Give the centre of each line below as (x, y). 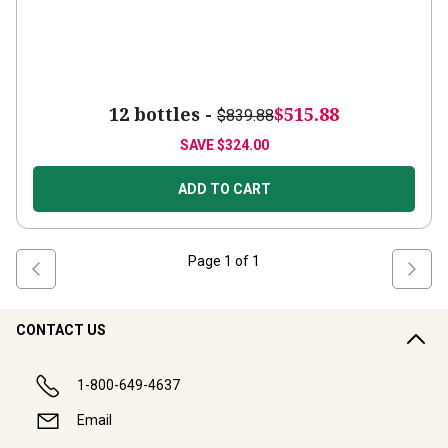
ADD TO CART (224, 189)
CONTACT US (61, 330)
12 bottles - (163, 114)
